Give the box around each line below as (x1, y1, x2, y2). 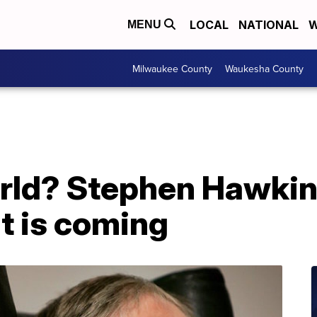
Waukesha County (225, 61, 304, 76)
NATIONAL (238, 18, 299, 32)
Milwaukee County (132, 61, 212, 76)
